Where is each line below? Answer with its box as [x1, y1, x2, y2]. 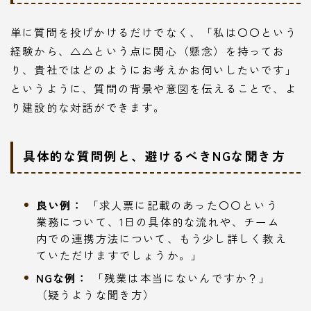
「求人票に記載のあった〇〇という [83, 196, 278, 212]
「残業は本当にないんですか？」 [88, 269, 271, 285]
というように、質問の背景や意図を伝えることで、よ [10, 80, 297, 96]
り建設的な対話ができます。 [10, 99, 166, 115]
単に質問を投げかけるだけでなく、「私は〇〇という [10, 24, 297, 40]
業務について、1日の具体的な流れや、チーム [35, 213, 280, 229]
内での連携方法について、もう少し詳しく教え [35, 230, 287, 246]
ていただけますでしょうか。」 [35, 246, 203, 262]
